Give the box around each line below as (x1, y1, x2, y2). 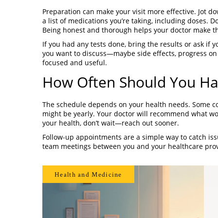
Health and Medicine (54, 170, 122, 179)
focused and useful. (42, 58, 107, 67)
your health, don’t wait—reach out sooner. (42, 118, 179, 127)
